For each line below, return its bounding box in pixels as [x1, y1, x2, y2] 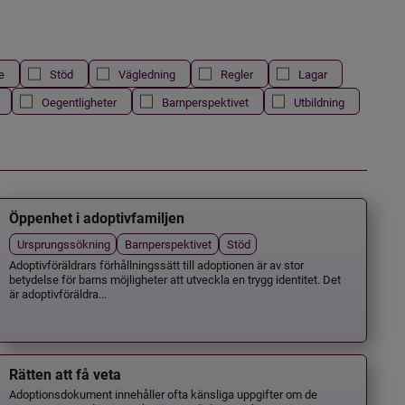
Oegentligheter [41, 93, 117, 109]
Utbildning [293, 93, 344, 109]
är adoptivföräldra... [9, 286, 108, 302]
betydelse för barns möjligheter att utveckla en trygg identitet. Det [9, 271, 342, 287]
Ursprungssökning [17, 235, 111, 251]
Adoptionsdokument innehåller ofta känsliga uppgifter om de [9, 385, 318, 401]
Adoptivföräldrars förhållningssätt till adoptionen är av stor [9, 257, 305, 273]
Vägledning [118, 66, 175, 82]
